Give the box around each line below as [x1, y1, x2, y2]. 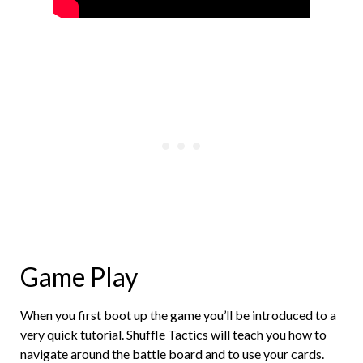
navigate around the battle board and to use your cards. [20, 345, 324, 361]
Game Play [20, 260, 138, 293]
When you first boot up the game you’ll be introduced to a [20, 306, 336, 322]
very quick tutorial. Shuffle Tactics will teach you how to [20, 326, 327, 342]
